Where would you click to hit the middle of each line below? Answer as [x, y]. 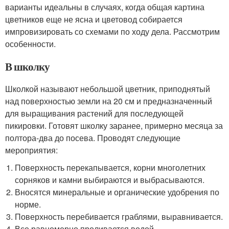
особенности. [30, 43]
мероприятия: [31, 150]
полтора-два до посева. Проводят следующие [93, 138]
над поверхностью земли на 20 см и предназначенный [109, 101]
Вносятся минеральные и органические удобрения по [117, 192]
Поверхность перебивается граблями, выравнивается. [119, 216]
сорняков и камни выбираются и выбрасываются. [110, 179]
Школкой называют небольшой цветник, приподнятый [108, 88]
